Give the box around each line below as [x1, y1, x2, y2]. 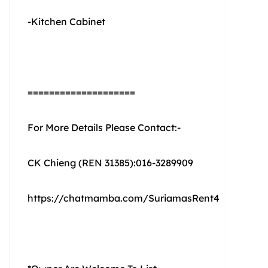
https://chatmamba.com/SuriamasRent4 [28, 191, 220, 204]
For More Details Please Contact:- [28, 121, 181, 133]
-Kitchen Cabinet [28, 15, 105, 28]
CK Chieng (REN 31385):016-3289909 [28, 156, 193, 169]
